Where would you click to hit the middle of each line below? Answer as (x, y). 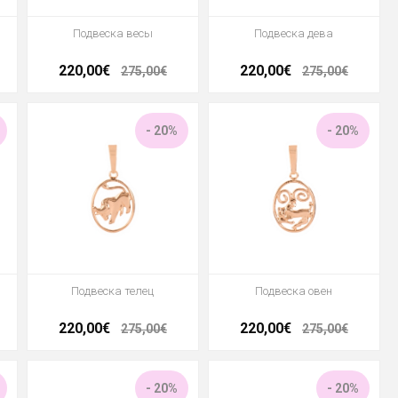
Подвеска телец (113, 291)
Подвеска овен (294, 291)
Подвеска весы (112, 34)
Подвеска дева (294, 34)
